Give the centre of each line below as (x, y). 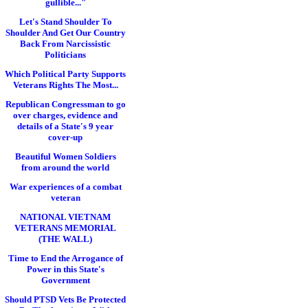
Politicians (65, 55)
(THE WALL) (65, 239)
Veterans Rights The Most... (65, 85)
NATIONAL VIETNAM (65, 217)
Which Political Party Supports (65, 74)
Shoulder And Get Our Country (65, 33)
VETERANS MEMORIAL (65, 228)
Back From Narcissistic (65, 44)
